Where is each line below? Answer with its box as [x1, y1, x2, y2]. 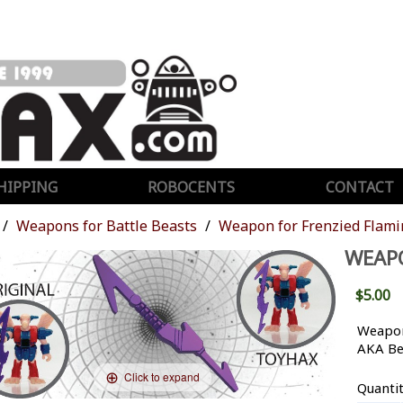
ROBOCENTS [148, 176, 236, 197]
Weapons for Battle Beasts [16, 215, 197, 236]
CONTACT [325, 176, 394, 197]
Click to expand [124, 369, 201, 385]
